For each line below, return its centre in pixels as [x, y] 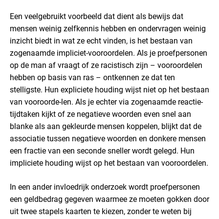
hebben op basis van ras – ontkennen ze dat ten [92, 77]
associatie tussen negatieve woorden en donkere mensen [108, 139]
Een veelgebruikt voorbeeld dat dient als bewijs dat [97, 16]
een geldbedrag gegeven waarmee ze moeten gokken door [109, 199]
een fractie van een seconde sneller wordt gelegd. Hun [102, 151]
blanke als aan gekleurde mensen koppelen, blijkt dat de [106, 126]
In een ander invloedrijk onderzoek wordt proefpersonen [105, 187]
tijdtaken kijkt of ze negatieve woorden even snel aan [100, 114]
